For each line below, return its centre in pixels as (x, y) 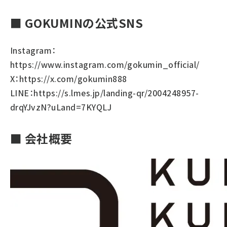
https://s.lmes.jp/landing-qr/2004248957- (116, 93)
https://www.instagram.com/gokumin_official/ (105, 65)
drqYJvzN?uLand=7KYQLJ (61, 107)
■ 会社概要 (41, 139)
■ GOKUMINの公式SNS (77, 23)
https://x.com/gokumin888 (73, 79)
